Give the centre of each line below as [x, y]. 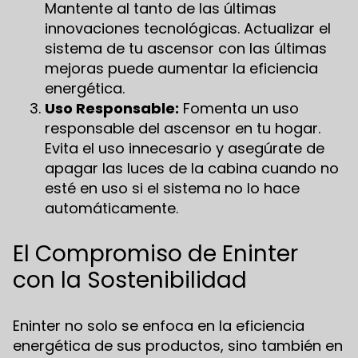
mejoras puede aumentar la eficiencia [181, 68]
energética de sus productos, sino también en [178, 345]
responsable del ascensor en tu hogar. [183, 128]
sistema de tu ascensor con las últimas [186, 48]
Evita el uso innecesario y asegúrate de [185, 148]
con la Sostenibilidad [130, 280]
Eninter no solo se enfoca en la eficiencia [159, 325]
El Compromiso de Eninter [155, 253]
